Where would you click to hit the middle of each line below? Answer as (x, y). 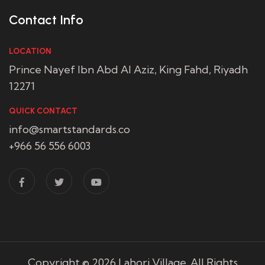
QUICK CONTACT (43, 111)
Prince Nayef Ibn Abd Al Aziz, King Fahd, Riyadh (128, 70)
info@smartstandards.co (70, 129)
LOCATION (30, 51)
